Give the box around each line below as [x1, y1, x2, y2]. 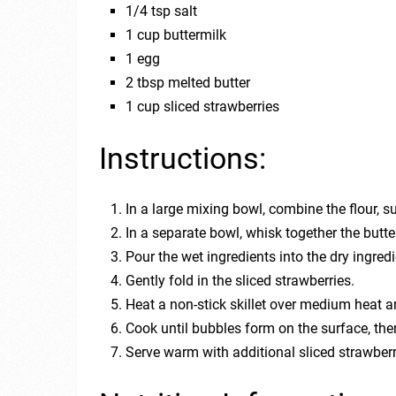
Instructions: [99, 140, 266, 176]
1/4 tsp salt [126, 2, 198, 19]
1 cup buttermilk [126, 26, 227, 43]
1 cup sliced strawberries [126, 97, 280, 115]
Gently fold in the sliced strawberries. [126, 271, 355, 289]
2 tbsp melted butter [126, 73, 251, 91]
